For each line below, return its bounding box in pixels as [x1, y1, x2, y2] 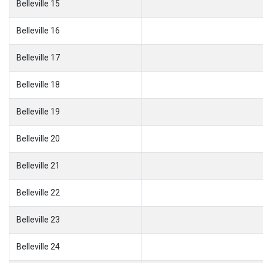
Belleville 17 [16, 52, 60, 62]
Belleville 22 [16, 187, 60, 197]
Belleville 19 [16, 106, 60, 116]
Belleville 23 [16, 214, 60, 224]
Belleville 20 [16, 133, 60, 143]
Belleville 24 [16, 241, 60, 251]
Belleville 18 [16, 79, 60, 89]
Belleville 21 [16, 160, 60, 170]
